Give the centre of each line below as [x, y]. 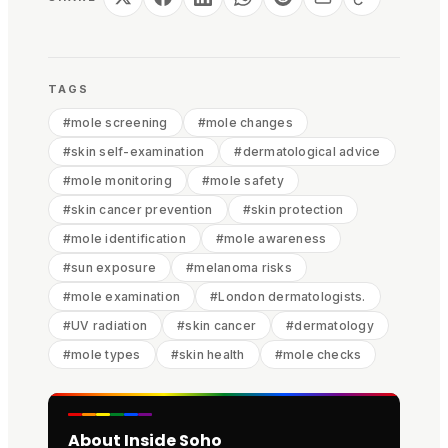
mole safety [247, 180]
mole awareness [275, 238]
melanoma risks [243, 267]
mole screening [119, 122]
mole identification [128, 238]
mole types [106, 354]
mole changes [249, 122]
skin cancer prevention [142, 209]
